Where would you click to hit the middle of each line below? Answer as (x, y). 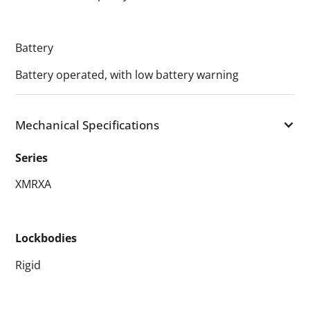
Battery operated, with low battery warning (127, 74)
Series (32, 157)
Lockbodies (46, 238)
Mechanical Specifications (88, 124)
